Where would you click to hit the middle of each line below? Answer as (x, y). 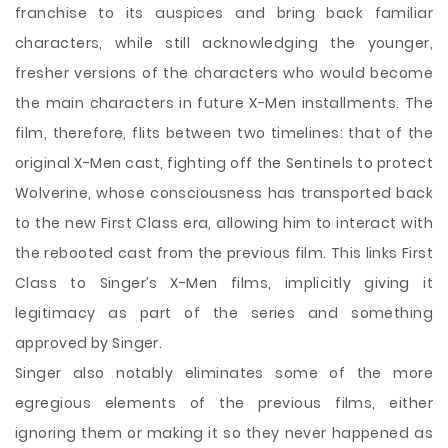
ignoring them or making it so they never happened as (224, 433)
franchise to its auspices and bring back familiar (224, 13)
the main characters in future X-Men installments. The (224, 103)
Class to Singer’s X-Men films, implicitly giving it (224, 283)
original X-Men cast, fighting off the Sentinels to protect (224, 163)
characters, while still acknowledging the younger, (224, 43)
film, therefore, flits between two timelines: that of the (224, 133)
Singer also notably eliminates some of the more (224, 373)
